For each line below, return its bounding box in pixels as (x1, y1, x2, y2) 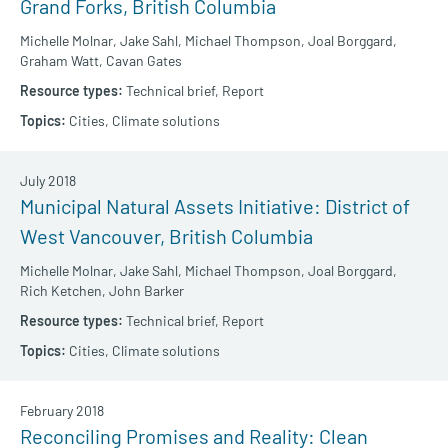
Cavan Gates (106, 52, 182, 70)
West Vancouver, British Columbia (20, 224, 313, 249)
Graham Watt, (20, 52, 103, 70)
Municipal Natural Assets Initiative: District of (20, 194, 410, 219)
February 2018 (20, 402, 104, 420)
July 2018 (20, 172, 76, 190)
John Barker (109, 282, 184, 300)
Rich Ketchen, (20, 282, 106, 300)
